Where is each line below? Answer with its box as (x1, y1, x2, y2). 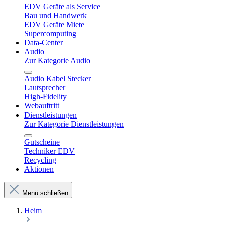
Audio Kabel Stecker (24, 74, 91, 83)
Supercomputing (24, 29, 76, 38)
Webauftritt (24, 101, 59, 110)
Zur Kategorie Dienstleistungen (24, 120, 124, 128)
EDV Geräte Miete (24, 20, 84, 29)
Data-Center (24, 38, 63, 47)
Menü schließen (22, 189, 68, 197)
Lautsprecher (24, 83, 65, 92)
